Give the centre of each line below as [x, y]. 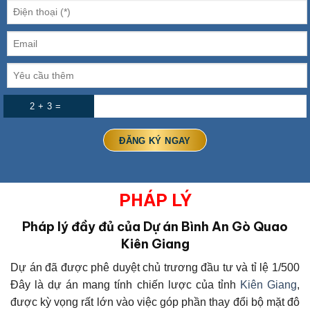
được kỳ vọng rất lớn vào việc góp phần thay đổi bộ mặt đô [155, 302]
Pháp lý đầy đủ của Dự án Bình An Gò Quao [155, 226]
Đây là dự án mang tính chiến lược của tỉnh [125, 284]
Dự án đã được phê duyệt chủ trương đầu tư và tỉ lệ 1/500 [155, 267]
